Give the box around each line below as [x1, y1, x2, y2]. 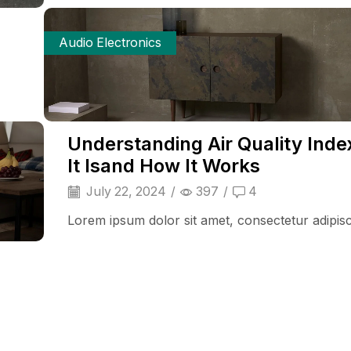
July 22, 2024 [83, 184, 166, 200]
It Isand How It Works [67, 154, 260, 178]
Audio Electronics [59, 35, 162, 51]
